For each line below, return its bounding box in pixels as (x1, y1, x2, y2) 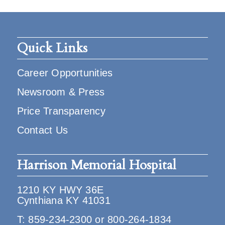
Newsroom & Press (17, 86, 105, 97)
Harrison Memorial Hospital (17, 156, 176, 174)
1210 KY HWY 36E (17, 184, 104, 195)
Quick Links (17, 39, 87, 57)
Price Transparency (17, 105, 105, 117)
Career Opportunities (17, 67, 113, 78)
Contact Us (17, 125, 68, 136)
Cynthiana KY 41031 (17, 195, 110, 206)
